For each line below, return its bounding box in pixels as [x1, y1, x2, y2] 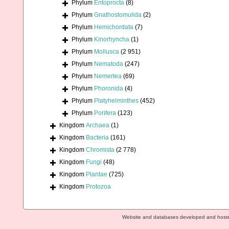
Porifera [94, 109, 116, 117]
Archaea [86, 122, 109, 129]
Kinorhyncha [94, 36, 129, 43]
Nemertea [94, 73, 122, 80]
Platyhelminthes [94, 97, 139, 105]
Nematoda [94, 60, 123, 68]
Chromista [86, 146, 114, 154]
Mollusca [94, 48, 119, 56]
